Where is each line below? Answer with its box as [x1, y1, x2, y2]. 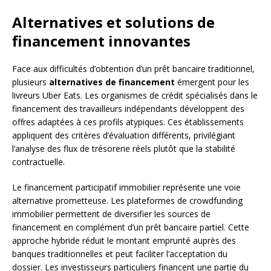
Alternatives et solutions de [12, 11, 215, 32]
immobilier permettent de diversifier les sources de [12, 207, 211, 220]
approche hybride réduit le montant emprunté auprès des [12, 234, 236, 246]
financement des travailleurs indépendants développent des [12, 102, 244, 114]
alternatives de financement [49, 76, 175, 88]
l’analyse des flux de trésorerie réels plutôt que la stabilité [12, 142, 235, 154]
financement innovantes [12, 30, 191, 51]
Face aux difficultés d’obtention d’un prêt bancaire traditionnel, [12, 62, 255, 74]
